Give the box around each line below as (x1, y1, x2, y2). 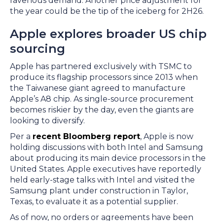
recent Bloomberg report (33, 132, 140, 141)
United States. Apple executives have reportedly (10, 164, 201, 174)
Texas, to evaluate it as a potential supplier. (10, 197, 182, 206)
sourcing (10, 41, 65, 56)
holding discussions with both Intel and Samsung (10, 143, 203, 152)
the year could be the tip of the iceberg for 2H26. (10, 6, 208, 16)
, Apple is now (140, 132, 193, 141)
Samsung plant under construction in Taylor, (10, 186, 188, 195)
